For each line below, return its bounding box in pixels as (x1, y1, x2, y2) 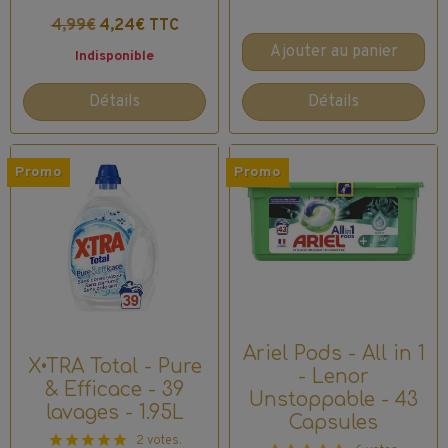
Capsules (289, 412, 378, 434)
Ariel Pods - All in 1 (242, 343, 425, 365)
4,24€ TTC (98, 16, 179, 37)
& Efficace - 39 (45, 379, 184, 401)
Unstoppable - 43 (249, 389, 418, 411)
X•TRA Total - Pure (27, 356, 202, 378)
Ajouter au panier (269, 42, 398, 63)
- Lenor (298, 366, 369, 388)
